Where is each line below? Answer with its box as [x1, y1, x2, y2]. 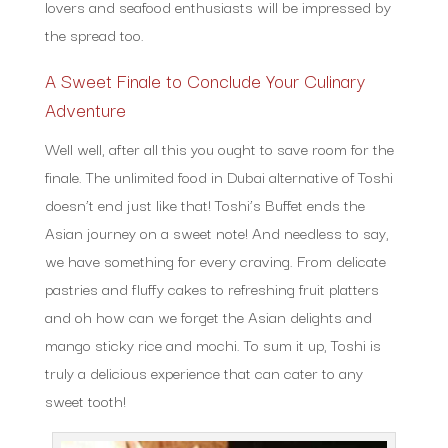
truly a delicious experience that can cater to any [44, 359, 363, 384]
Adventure [44, 94, 126, 123]
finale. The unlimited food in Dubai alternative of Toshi [44, 163, 393, 188]
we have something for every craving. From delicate [44, 247, 386, 272]
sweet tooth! [44, 387, 126, 412]
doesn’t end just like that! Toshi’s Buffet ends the [44, 191, 365, 216]
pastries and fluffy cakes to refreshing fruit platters [44, 275, 379, 300]
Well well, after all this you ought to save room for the [44, 135, 394, 160]
